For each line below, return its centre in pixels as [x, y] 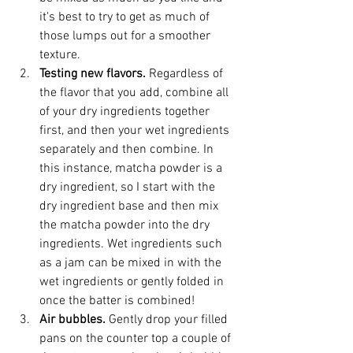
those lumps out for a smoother [126, 36]
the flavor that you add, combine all [136, 93]
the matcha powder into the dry [126, 225]
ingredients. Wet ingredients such [132, 244]
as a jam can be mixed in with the [132, 263]
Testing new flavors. [94, 74]
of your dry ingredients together [126, 111]
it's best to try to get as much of [126, 17]
